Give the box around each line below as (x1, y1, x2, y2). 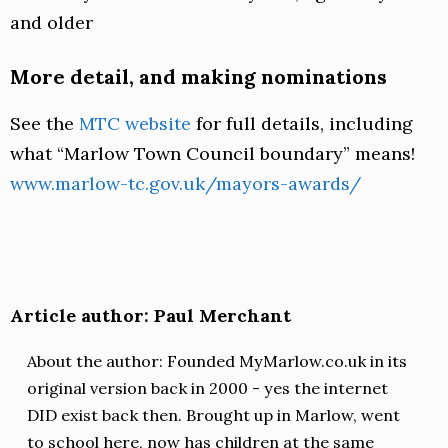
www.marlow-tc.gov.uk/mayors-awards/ (10, 172, 361, 196)
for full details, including (191, 112, 413, 136)
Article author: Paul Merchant (10, 304, 291, 328)
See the (10, 112, 79, 136)
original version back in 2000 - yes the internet (27, 378, 389, 399)
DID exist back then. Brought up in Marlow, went (27, 405, 401, 426)
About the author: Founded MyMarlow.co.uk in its (27, 351, 408, 372)
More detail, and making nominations (10, 64, 387, 90)
